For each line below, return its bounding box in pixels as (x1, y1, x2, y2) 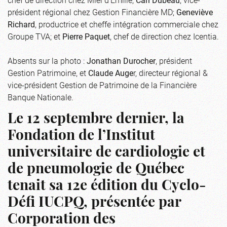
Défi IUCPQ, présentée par (8, 196, 181, 210)
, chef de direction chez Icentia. (110, 30, 219, 42)
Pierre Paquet (62, 30, 110, 42)
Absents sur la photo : (8, 55, 87, 66)
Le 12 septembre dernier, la (8, 112, 184, 127)
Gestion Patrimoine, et (8, 67, 88, 78)
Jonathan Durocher (87, 55, 156, 66)
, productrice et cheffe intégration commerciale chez (35, 18, 218, 29)
